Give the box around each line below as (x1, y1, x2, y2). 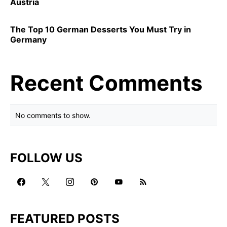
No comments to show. (15, 110, 91, 120)
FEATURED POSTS (10, 211, 120, 226)
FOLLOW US (10, 150, 83, 165)
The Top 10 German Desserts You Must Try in (10, 24, 191, 34)
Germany (10, 34, 47, 45)
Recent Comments (10, 69, 203, 96)
